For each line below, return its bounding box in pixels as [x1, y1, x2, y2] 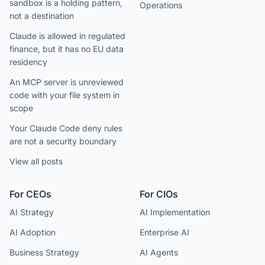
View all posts [9, 156, 63, 166]
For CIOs [140, 188, 178, 200]
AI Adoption [9, 227, 56, 237]
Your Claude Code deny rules [9, 123, 122, 133]
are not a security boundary [9, 136, 117, 146]
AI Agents [140, 247, 178, 257]
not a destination [9, 11, 74, 21]
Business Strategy [9, 247, 79, 257]
